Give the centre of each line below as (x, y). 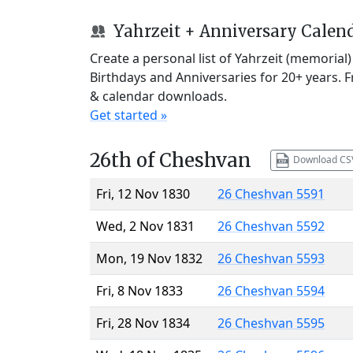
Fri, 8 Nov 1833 (139, 290)
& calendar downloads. (158, 96)
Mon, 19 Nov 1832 (149, 258)
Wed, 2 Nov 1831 (145, 226)
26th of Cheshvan (171, 160)
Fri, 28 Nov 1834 (143, 323)
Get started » (128, 115)
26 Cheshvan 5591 (271, 193)
